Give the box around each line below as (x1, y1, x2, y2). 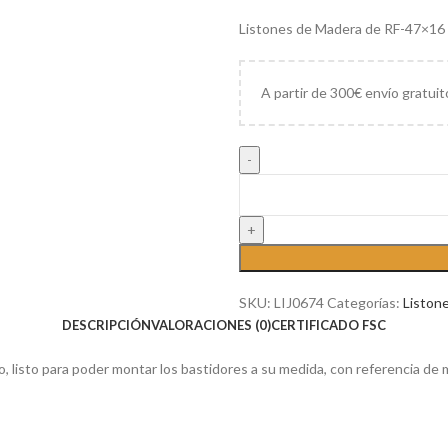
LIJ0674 (274, 294, 327, 311)
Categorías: (327, 294, 400, 311)
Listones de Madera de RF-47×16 (239, 20, 445, 37)
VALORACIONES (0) (151, 317, 271, 333)
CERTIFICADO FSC (271, 317, 386, 333)
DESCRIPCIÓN (62, 317, 151, 333)
